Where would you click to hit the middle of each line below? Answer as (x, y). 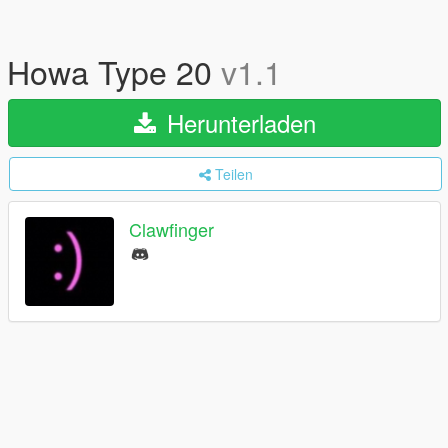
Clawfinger (171, 229)
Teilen (233, 174)
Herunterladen (237, 122)
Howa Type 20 (114, 71)
